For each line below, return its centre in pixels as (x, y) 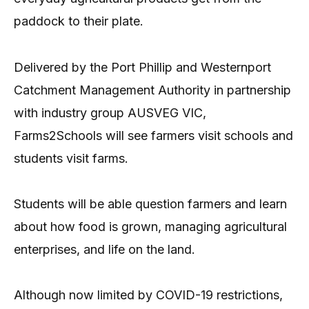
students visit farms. (71, 158)
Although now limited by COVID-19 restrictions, (148, 295)
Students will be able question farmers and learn (150, 204)
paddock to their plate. (79, 21)
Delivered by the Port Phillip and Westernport (142, 67)
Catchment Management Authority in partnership (152, 90)
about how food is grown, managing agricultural (150, 227)
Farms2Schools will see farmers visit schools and (153, 135)
